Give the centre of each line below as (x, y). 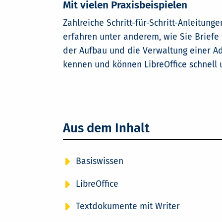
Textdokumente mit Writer (128, 207)
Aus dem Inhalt (106, 128)
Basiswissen (99, 162)
